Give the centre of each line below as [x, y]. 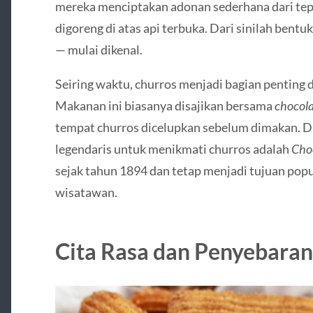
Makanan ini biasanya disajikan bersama [165, 106]
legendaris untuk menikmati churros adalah [173, 149]
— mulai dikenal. [99, 49]
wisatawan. [86, 192]
